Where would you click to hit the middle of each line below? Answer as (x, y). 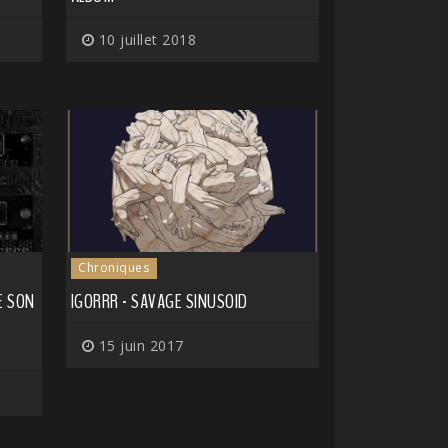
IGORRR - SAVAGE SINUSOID (159, 302)
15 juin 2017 (139, 346)
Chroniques (114, 268)
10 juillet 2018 (145, 39)
